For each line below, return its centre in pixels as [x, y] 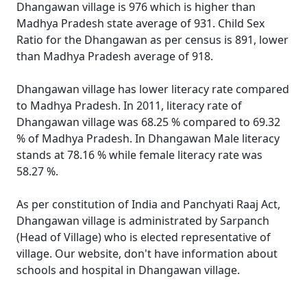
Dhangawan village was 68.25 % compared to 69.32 [148, 122]
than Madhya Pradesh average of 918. [115, 56]
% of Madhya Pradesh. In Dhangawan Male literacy [148, 138]
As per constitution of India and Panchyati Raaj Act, [148, 204]
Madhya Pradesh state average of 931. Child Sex [140, 23]
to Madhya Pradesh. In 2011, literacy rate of [129, 106]
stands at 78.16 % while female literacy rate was [139, 155]
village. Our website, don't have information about [147, 254]
